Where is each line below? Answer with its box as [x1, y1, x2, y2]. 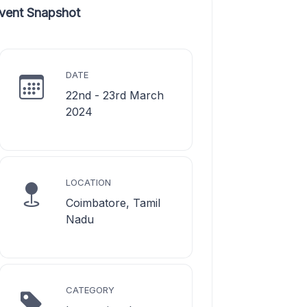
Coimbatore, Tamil [66, 196, 160, 210]
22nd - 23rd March [66, 88, 164, 102]
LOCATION [66, 177, 111, 188]
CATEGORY [66, 284, 114, 295]
